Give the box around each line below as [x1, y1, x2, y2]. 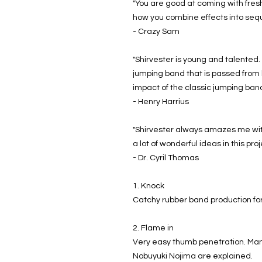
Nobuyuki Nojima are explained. [133, 251, 253, 260]
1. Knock [133, 181, 164, 190]
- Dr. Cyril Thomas [133, 153, 199, 162]
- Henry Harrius [133, 97, 189, 106]
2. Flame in [133, 223, 174, 232]
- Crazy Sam [133, 27, 180, 36]
